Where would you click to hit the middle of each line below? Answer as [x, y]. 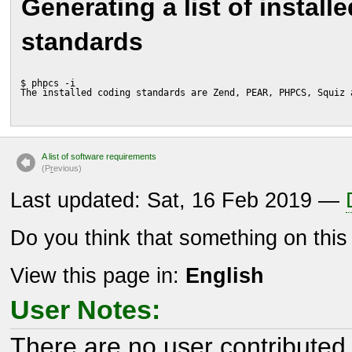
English [225, 275]
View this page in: [98, 275]
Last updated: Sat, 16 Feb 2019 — [178, 200]
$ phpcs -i [48, 83]
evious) [68, 168]
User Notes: [85, 309]
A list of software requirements [99, 156]
